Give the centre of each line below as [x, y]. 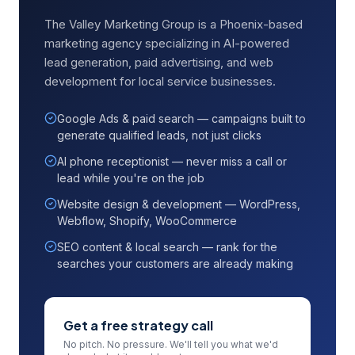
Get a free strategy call [138, 325]
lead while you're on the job [131, 178]
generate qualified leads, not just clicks [159, 135]
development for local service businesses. [160, 81]
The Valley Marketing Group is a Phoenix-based [174, 24]
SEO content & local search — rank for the [167, 247]
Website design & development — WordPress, [179, 204]
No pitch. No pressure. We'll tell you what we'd [171, 344]
